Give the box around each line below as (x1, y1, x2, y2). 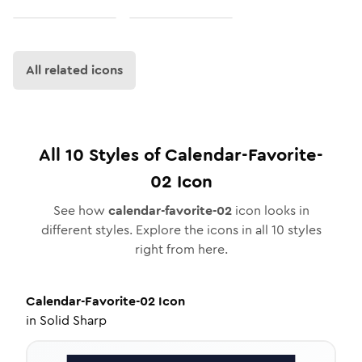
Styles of (84, 142, 165, 167)
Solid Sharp (40, 311, 107, 330)
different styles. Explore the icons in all (40, 221, 271, 239)
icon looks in (231, 201, 309, 220)
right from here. (134, 240, 228, 259)
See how (53, 201, 108, 220)
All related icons (26, 61, 123, 79)
